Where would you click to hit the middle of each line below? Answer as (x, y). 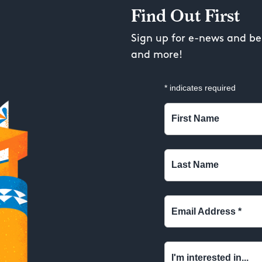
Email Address (205, 211)
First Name (195, 119)
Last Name (195, 165)
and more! (157, 54)
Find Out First (185, 16)
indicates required (201, 87)
